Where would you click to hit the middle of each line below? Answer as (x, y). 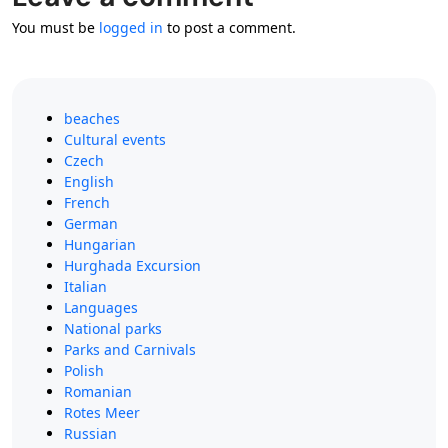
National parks (113, 328)
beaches (92, 118)
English (89, 181)
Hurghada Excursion (132, 265)
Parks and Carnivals (130, 349)
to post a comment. (229, 27)
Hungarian (100, 244)
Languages (101, 307)
